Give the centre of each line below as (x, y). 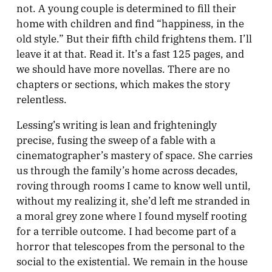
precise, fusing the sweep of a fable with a (116, 139)
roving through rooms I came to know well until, (133, 185)
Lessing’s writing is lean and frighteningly (116, 124)
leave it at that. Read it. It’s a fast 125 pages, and (130, 53)
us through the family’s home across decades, (127, 169)
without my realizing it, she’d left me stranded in (133, 200)
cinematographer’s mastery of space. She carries (134, 154)
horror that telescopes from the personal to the (130, 245)
